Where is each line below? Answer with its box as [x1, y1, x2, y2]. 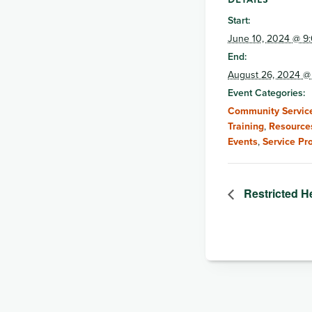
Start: [228, 13, 250, 27]
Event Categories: [228, 85, 305, 100]
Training [228, 118, 264, 133]
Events [228, 134, 258, 148]
